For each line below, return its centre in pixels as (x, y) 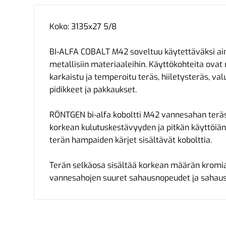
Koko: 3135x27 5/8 (83, 27)
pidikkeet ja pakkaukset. (93, 90)
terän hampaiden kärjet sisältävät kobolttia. (131, 140)
